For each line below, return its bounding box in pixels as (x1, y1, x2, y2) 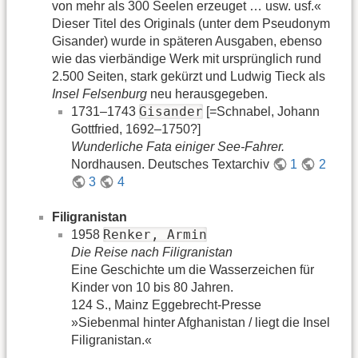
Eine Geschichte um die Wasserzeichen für (71, 263, 314, 277)
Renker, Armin (103, 227, 207, 243)
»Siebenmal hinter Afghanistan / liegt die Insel (71, 316, 330, 330)
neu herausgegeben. (147, 87, 268, 101)
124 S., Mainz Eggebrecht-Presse (71, 298, 261, 312)
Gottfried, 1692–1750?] (71, 122, 201, 137)
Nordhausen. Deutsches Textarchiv (71, 157, 272, 172)
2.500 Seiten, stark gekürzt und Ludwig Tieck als (52, 70, 325, 84)
